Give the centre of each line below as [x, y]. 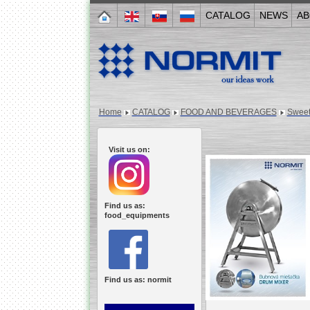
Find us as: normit [138, 280]
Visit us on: [127, 149]
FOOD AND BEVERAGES [228, 112]
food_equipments [137, 215]
